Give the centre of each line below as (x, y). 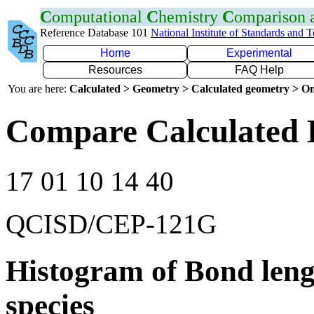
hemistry (190, 17)
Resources (115, 70)
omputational (99, 17)
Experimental (259, 53)
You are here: (39, 89)
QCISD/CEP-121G (111, 224)
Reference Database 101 (95, 33)
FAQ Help (259, 70)
